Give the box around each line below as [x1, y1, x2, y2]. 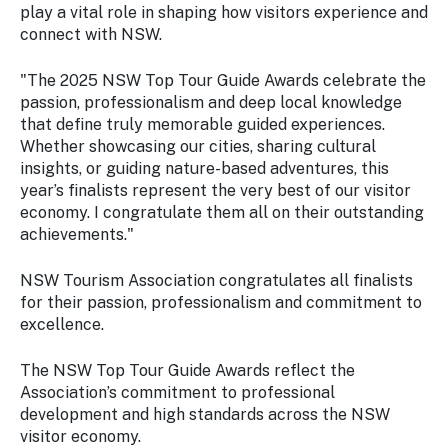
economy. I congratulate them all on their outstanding [20, 203, 424, 223]
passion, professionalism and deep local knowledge [20, 93, 402, 113]
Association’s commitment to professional [20, 383, 335, 403]
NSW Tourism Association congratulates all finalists [20, 271, 413, 291]
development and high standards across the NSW [20, 405, 390, 425]
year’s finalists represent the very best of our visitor [20, 181, 411, 201]
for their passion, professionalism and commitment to [20, 293, 422, 313]
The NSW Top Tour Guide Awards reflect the [20, 361, 355, 381]
